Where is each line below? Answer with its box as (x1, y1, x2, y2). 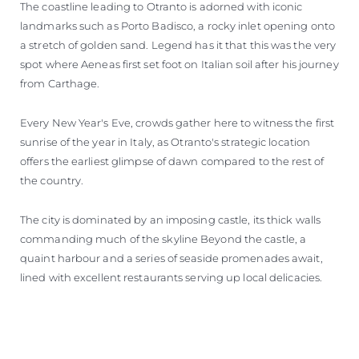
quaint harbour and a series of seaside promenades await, (20, 251, 323, 264)
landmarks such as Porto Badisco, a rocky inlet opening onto (20, 18, 335, 32)
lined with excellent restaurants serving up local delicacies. (20, 270, 323, 284)
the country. (20, 173, 84, 187)
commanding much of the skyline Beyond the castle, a (20, 232, 307, 245)
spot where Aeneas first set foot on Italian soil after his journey (20, 57, 339, 71)
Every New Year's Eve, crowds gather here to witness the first (20, 115, 335, 129)
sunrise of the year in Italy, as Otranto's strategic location (20, 135, 311, 148)
